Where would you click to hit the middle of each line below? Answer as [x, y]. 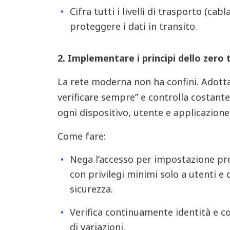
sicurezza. [91, 189]
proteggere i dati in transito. [133, 26]
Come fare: [81, 136]
